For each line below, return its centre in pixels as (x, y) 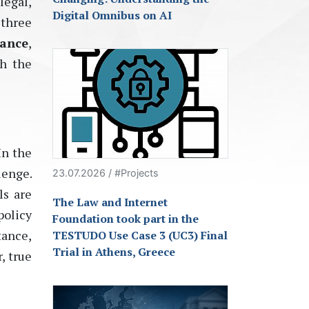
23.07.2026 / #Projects (106, 173)
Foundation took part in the (126, 219)
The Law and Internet (110, 202)
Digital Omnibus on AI (112, 16)
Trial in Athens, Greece (114, 252)
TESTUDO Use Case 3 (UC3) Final (140, 236)
